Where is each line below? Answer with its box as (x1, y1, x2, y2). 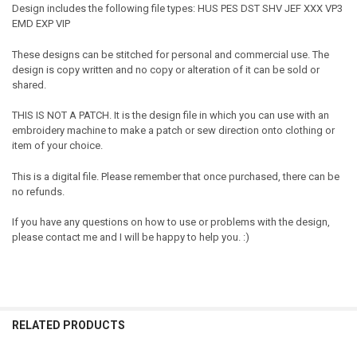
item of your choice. (11, 139, 103, 152)
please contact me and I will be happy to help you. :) (11, 231, 249, 244)
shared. (11, 78, 46, 91)
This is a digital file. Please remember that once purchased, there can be (11, 170, 339, 182)
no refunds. (11, 185, 65, 198)
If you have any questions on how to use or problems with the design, (11, 216, 330, 229)
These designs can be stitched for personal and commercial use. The (11, 48, 329, 61)
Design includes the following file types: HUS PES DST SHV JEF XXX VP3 (11, 2, 343, 15)
